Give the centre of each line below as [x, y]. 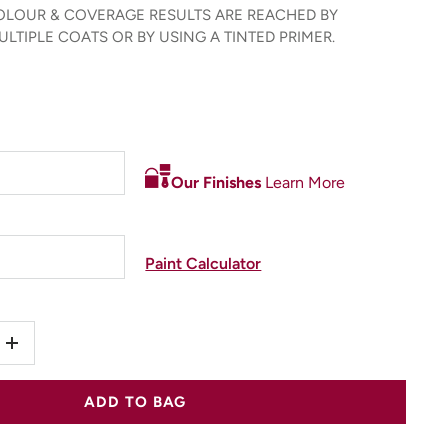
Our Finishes [216, 182]
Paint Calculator [203, 264]
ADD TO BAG [135, 402]
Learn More [303, 182]
